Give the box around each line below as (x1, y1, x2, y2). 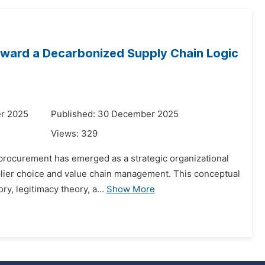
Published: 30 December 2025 (51, 109, 179, 119)
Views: (51, 128, 81, 139)
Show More (106, 184, 155, 195)
